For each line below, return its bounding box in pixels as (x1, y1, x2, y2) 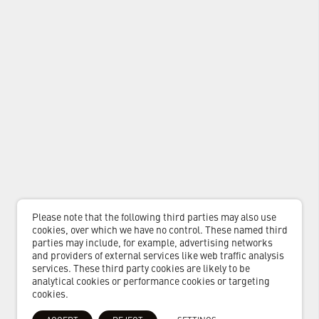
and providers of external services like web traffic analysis (32, 251, 284, 261)
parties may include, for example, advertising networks (32, 239, 273, 249)
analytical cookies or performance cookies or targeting (32, 277, 270, 287)
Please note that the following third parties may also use (32, 213, 276, 223)
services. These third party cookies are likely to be (32, 264, 250, 274)
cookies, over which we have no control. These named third (32, 226, 288, 236)
